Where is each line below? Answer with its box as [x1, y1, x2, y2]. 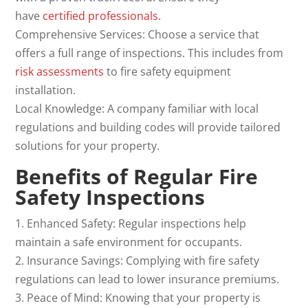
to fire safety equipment [104, 63, 232, 79]
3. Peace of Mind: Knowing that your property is [15, 289, 261, 305]
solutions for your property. [15, 137, 160, 153]
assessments [36, 63, 104, 79]
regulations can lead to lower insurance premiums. [15, 271, 280, 287]
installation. [15, 82, 76, 98]
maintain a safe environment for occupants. [15, 234, 243, 250]
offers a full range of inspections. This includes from [15, 45, 284, 60]
